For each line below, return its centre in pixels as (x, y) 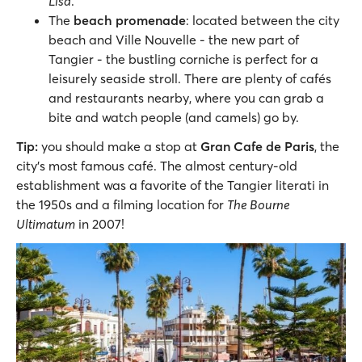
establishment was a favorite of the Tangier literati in (173, 185)
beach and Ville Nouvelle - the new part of (174, 40)
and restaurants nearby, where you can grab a (186, 98)
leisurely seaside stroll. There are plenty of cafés (190, 79)
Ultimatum (46, 224)
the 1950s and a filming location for (122, 205)
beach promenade (130, 21)
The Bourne (259, 205)
